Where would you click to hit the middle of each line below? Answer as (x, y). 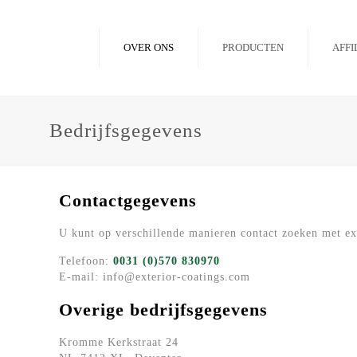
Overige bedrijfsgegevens (163, 310)
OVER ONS (149, 47)
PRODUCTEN (253, 47)
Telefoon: (86, 261)
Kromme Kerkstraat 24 (119, 342)
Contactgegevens (128, 200)
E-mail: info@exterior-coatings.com (155, 277)
